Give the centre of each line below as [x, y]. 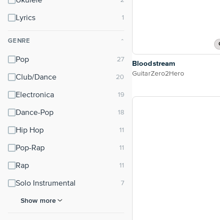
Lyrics [26, 18]
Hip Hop [30, 131]
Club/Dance [36, 78]
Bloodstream [154, 64]
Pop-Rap [30, 148]
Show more [38, 200]
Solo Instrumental [46, 184]
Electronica [35, 95]
